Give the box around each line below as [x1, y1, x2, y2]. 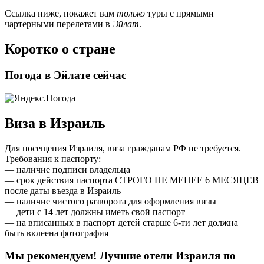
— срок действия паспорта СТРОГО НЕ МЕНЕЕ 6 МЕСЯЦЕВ [5, 174, 259, 185]
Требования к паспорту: [5, 153, 101, 164]
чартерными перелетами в [5, 19, 113, 29]
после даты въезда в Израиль [5, 185, 121, 196]
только [117, 8, 145, 19]
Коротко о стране [5, 41, 115, 57]
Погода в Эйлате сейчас [5, 69, 126, 82]
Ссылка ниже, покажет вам [5, 8, 117, 19]
